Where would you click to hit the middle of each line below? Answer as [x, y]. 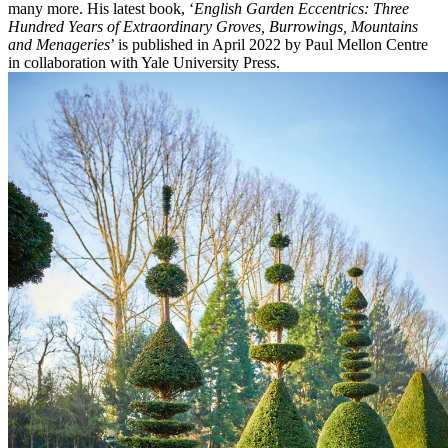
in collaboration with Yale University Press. [144, 62]
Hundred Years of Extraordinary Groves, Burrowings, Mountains [213, 26]
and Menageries [59, 44]
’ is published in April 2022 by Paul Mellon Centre [269, 44]
